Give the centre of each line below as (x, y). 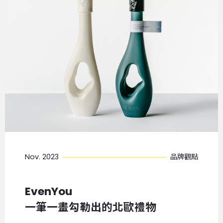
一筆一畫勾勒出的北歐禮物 (91, 208)
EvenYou (49, 192)
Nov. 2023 (42, 157)
